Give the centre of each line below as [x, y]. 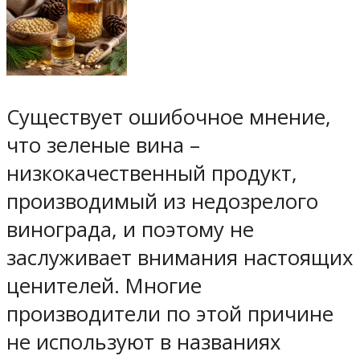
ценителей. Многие [104, 285]
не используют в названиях [143, 342]
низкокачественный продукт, [152, 173]
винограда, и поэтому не [130, 229]
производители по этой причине [170, 313]
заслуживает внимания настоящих [180, 257]
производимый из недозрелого [162, 201]
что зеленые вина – [103, 145]
